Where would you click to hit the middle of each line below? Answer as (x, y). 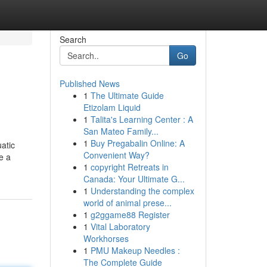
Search (73, 39)
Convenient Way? (116, 155)
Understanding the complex (142, 191)
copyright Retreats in (129, 167)
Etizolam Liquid (112, 107)
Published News (89, 83)
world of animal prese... (127, 203)
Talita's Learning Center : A (142, 119)
